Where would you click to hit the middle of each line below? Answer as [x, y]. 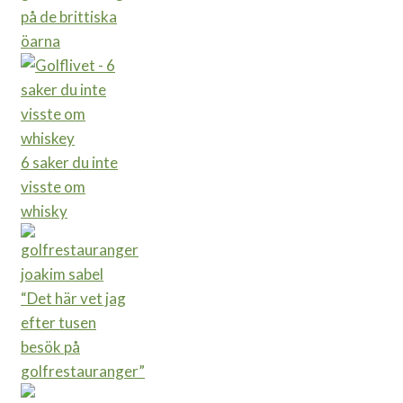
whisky [44, 211]
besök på [50, 347]
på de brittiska [69, 17]
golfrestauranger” [83, 372]
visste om [53, 187]
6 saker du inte [69, 163]
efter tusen [58, 323]
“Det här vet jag [73, 299]
